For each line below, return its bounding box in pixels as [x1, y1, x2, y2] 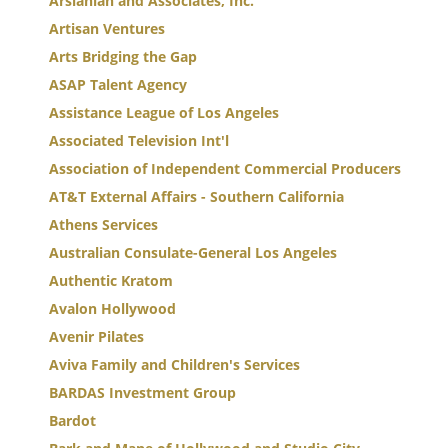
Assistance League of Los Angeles [49, 103, 279, 122]
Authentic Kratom [49, 271, 173, 290]
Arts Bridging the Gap [49, 47, 197, 66]
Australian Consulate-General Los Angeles [49, 243, 337, 262]
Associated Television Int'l [49, 131, 229, 150]
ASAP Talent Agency [49, 75, 187, 94]
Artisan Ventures [49, 19, 165, 38]
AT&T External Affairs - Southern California [49, 187, 344, 206]
